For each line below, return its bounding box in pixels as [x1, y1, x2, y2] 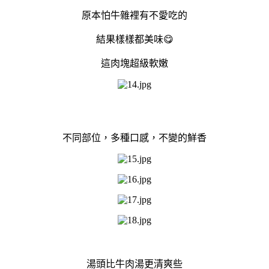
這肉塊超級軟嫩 [101, 58, 168, 68]
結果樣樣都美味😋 [95, 34, 174, 44]
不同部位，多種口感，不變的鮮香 [62, 132, 207, 143]
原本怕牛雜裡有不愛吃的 [82, 10, 187, 20]
